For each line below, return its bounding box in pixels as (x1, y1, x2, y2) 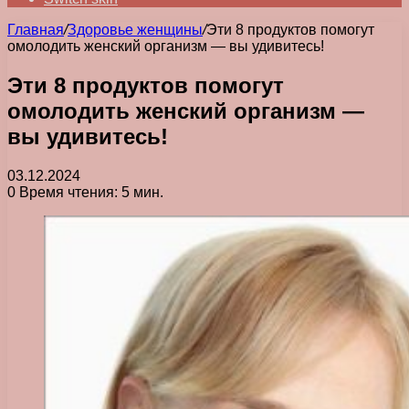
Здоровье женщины (68, 22, 203, 37)
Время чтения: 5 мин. (16, 184, 163, 200)
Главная (7, 22, 64, 37)
